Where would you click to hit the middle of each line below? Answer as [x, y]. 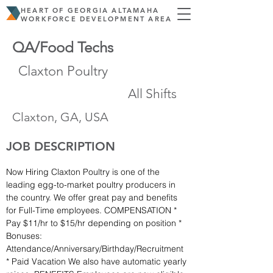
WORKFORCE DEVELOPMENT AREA [97, 19]
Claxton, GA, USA [60, 117]
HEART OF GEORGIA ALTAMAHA [90, 10]
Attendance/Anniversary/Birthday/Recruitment [96, 249]
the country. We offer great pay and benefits [93, 197]
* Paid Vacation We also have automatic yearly [97, 261]
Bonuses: [25, 236]
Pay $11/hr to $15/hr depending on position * [95, 223]
